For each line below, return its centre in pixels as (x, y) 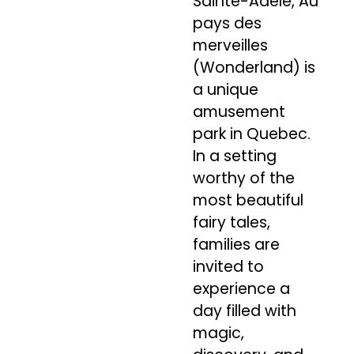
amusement (239, 112)
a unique (225, 90)
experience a (241, 289)
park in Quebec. (251, 134)
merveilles (230, 46)
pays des (227, 24)
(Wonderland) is (254, 68)
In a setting (234, 156)
